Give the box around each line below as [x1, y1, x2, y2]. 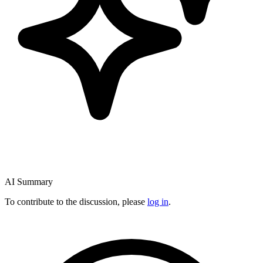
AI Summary [5, 176, 53, 187]
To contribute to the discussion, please [5, 196, 147, 207]
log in [147, 196, 168, 207]
